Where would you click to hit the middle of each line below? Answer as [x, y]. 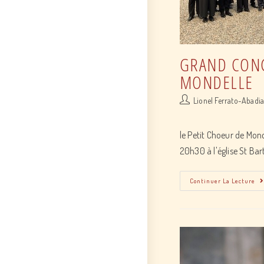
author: [191, 112]
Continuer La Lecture [222, 181]
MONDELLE [216, 82]
